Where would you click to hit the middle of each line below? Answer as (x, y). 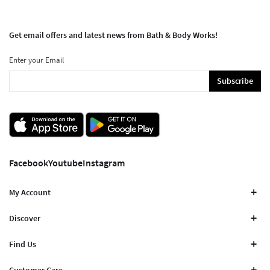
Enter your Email (36, 60)
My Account (30, 193)
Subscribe (235, 81)
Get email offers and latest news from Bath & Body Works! (113, 35)
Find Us (23, 244)
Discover (25, 218)
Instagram (104, 162)
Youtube (65, 162)
